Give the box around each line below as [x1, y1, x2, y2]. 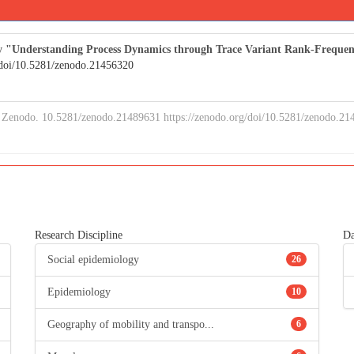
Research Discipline [35, 229, 123, 241]
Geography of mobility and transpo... [47, 318, 215, 330]
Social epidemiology [47, 254, 140, 265]
